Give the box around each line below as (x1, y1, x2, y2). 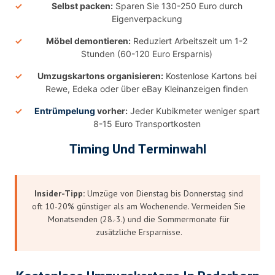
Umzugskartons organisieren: (37, 70, 163, 81)
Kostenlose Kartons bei (163, 70, 257, 81)
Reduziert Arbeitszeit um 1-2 (131, 35, 247, 46)
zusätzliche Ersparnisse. (95, 226, 182, 238)
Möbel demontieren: (46, 35, 131, 46)
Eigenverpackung (111, 13, 182, 24)
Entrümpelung (34, 105, 95, 116)
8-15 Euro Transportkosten (93, 118, 201, 129)
